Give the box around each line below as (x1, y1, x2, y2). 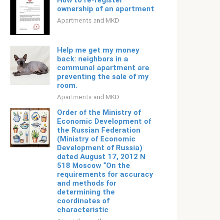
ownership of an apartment (57, 4, 154, 13)
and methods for (57, 179, 116, 188)
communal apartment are (57, 63, 149, 72)
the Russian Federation (57, 126, 140, 135)
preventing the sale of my (57, 72, 149, 81)
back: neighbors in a (57, 55, 128, 63)
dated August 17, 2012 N (57, 152, 145, 161)
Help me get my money (57, 46, 139, 55)
